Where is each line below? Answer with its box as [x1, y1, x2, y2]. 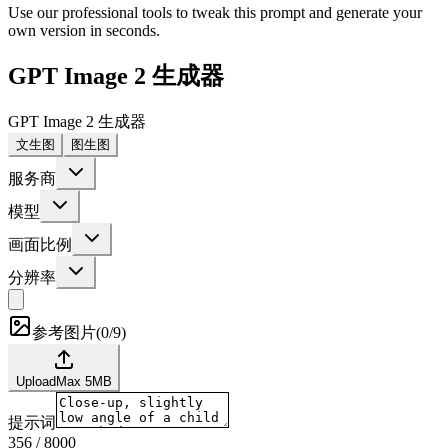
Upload [16, 373, 56, 389]
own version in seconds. [8, 21, 160, 39]
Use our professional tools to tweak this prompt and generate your [8, 3, 422, 21]
